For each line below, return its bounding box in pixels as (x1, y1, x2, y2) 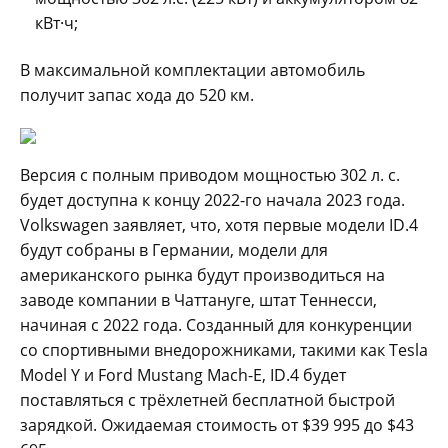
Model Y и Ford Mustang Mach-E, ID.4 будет (20, 363, 346, 386)
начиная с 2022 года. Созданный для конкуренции (20, 313, 412, 336)
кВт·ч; (35, 11, 78, 34)
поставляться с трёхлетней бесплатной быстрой (20, 388, 395, 411)
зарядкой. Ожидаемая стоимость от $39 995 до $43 (20, 413, 414, 436)
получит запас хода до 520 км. (20, 83, 254, 106)
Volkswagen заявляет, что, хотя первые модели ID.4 (20, 213, 418, 236)
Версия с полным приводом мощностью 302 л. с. (20, 163, 400, 186)
